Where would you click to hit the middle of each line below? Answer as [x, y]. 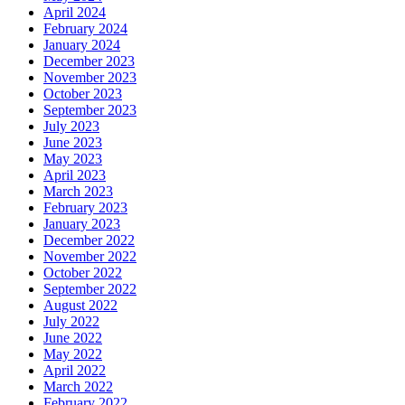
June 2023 [73, 143]
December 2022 [89, 240]
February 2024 [85, 29]
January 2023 [82, 224]
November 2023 [90, 78]
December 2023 [89, 61]
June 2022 [73, 338]
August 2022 [80, 306]
